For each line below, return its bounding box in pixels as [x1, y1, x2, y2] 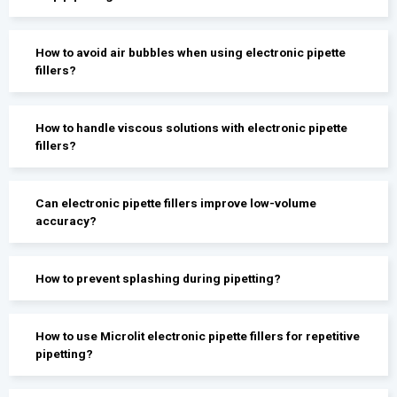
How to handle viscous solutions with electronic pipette [35, 120, 348, 135]
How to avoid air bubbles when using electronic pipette [35, 44, 346, 59]
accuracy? [35, 213, 97, 228]
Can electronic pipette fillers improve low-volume [35, 195, 317, 210]
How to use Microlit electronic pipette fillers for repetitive [35, 328, 361, 343]
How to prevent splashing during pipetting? [35, 270, 282, 285]
